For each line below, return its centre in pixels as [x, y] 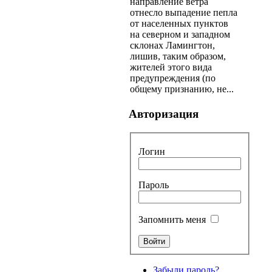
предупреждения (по [173, 78]
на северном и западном [180, 35]
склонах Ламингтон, [172, 46]
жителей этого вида [171, 67]
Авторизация [164, 114]
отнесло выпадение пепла [184, 13]
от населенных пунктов [179, 24]
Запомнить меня [173, 220]
